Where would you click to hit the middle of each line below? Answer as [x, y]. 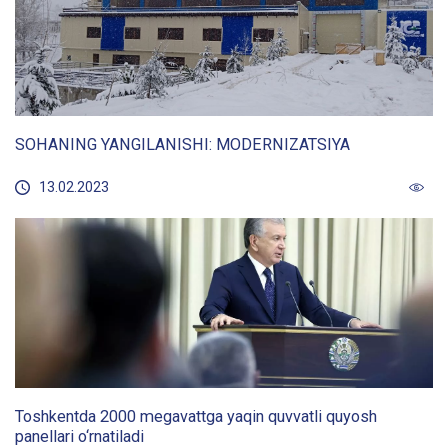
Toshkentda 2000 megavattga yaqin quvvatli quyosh [196, 416]
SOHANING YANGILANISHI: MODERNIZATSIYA [182, 144]
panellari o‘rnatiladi [79, 436]
